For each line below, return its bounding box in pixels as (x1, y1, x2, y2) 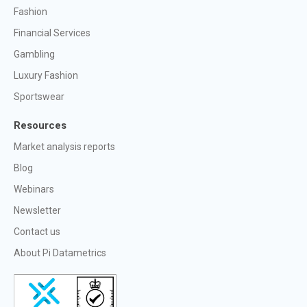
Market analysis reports (14, 140, 115, 152)
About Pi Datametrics (14, 247, 106, 258)
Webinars (14, 183, 54, 195)
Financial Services (14, 27, 90, 38)
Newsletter (14, 204, 61, 216)
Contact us (14, 225, 60, 237)
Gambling (14, 48, 55, 60)
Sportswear (14, 90, 64, 102)
